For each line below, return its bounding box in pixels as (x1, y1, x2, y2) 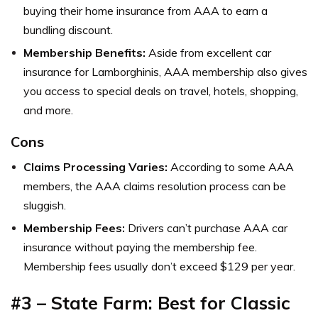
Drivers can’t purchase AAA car (128, 221, 287, 236)
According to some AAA (170, 160, 294, 175)
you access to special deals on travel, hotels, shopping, (23, 84, 298, 99)
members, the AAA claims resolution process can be (23, 179, 286, 194)
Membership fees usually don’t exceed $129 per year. (23, 259, 295, 274)
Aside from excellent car (148, 45, 271, 60)
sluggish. (23, 198, 66, 213)
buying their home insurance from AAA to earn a (23, 4, 268, 18)
